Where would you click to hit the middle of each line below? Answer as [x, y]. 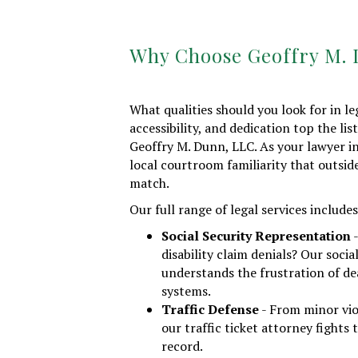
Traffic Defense [210, 309]
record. [182, 346]
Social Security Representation [256, 235]
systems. [186, 290]
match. [149, 183]
